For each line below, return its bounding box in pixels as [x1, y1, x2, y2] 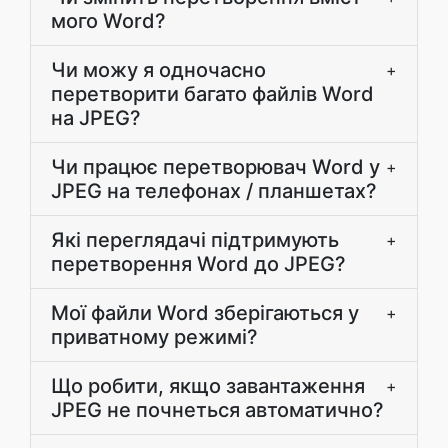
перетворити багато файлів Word [51, 82, 374, 106]
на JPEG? [51, 106, 141, 130]
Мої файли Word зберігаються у [51, 301, 359, 325]
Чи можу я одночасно [51, 58, 266, 82]
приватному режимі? [51, 325, 258, 349]
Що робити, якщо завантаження [51, 374, 365, 398]
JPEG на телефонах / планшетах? [51, 179, 377, 203]
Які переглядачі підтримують [51, 228, 339, 252]
